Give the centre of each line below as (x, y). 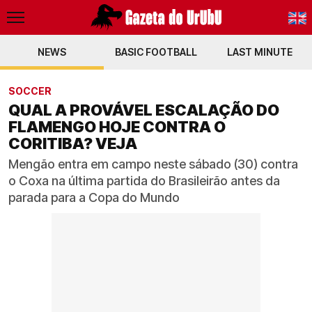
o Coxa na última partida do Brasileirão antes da (144, 181)
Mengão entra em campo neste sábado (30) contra (153, 164)
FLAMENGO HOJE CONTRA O (117, 127)
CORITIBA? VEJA (73, 143)
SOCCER (30, 91)
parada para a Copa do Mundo (94, 197)
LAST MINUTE (260, 52)
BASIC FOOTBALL (156, 52)
